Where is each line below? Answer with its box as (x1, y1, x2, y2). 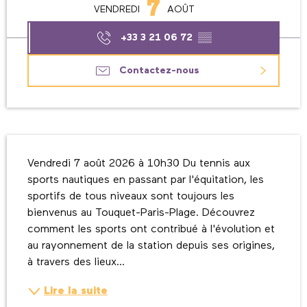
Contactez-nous (119, 66, 199, 76)
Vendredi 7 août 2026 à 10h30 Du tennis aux (27, 158, 250, 170)
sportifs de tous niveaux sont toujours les (27, 191, 234, 203)
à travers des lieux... (27, 257, 125, 269)
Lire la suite (44, 286, 108, 297)
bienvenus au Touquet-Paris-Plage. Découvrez (27, 208, 255, 219)
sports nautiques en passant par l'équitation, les (27, 175, 264, 186)
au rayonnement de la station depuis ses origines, (27, 241, 275, 252)
